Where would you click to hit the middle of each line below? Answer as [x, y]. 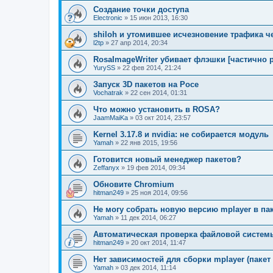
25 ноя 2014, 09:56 [159, 193]
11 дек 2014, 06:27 [148, 218]
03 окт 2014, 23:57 [163, 118]
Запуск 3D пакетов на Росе [146, 85]
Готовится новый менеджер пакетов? [167, 160]
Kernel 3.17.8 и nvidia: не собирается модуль [181, 135]
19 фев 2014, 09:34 [156, 168]
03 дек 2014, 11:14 [148, 268]
